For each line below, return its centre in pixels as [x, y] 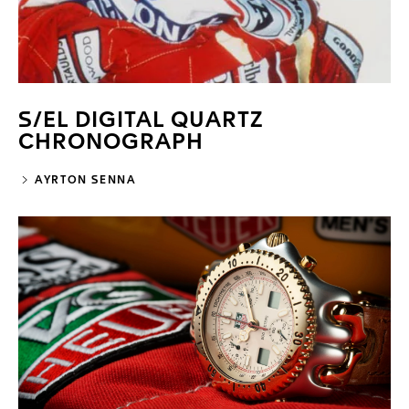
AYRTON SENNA [84, 180]
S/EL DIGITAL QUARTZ [141, 121]
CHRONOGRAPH [111, 143]
